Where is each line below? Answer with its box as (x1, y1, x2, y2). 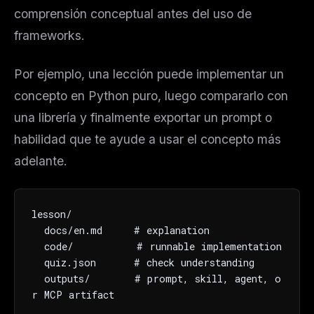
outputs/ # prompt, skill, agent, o (32, 272, 44, 286)
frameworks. (14, 28, 85, 43)
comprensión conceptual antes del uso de (14, 6, 252, 22)
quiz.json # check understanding (32, 256, 44, 270)
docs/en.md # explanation (32, 224, 44, 238)
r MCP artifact (32, 288, 114, 302)
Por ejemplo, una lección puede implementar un (14, 67, 284, 82)
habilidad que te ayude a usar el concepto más (14, 132, 281, 147)
